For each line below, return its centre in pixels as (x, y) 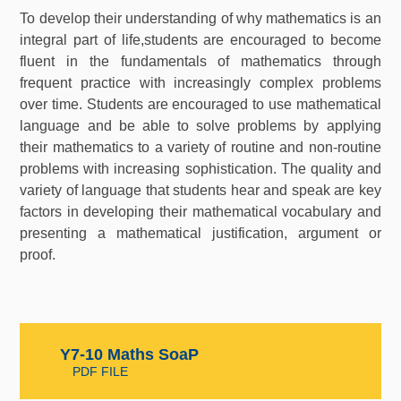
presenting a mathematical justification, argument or (200, 234)
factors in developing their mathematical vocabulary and (200, 212)
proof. (38, 255)
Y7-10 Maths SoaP (129, 354)
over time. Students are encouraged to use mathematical (200, 105)
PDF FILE (100, 371)
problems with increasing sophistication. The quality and (200, 169)
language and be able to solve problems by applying (200, 126)
